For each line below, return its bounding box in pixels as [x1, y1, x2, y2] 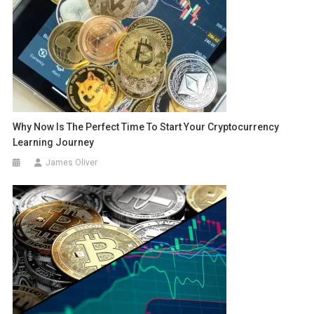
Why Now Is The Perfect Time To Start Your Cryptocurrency [13, 121, 280, 133]
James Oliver [46, 158, 98, 168]
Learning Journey [13, 137, 95, 149]
